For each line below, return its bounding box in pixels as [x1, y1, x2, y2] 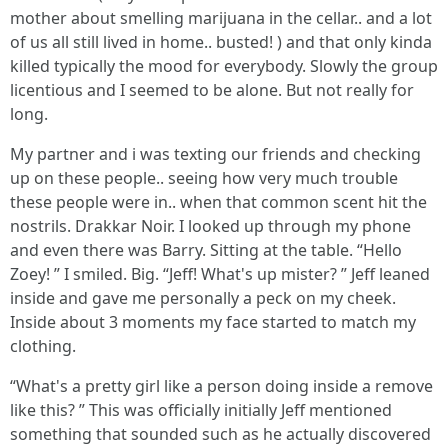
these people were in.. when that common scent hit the [10, 190, 427, 213]
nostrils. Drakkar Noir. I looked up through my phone [10, 214, 411, 237]
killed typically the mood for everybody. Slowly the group [10, 54, 438, 77]
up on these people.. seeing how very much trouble [10, 166, 398, 189]
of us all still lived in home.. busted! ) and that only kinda [10, 30, 432, 53]
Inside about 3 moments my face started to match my [10, 310, 416, 333]
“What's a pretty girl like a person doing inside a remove [10, 374, 433, 397]
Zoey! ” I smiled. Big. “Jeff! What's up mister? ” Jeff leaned [10, 262, 430, 285]
